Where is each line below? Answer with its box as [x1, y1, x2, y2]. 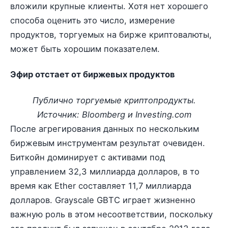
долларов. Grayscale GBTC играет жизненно [10, 194, 195, 205]
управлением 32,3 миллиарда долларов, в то [10, 166, 199, 177]
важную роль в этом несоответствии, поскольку [10, 209, 213, 219]
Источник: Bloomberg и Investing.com [37, 109, 191, 120]
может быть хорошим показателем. [10, 44, 160, 54]
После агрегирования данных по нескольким [10, 123, 199, 134]
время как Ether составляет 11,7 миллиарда [10, 180, 191, 191]
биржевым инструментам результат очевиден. [10, 137, 205, 148]
